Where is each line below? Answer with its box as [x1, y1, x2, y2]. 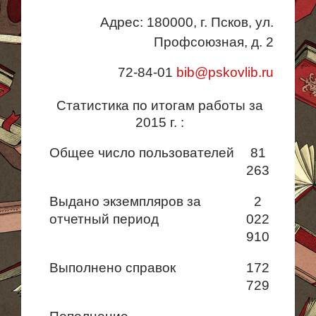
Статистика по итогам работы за [56, 98, 263, 113]
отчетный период [49, 212, 159, 226]
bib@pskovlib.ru [176, 65, 274, 80]
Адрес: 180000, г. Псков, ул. [100, 15, 274, 30]
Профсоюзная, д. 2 [154, 35, 274, 49]
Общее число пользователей [49, 145, 234, 160]
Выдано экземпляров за [49, 194, 201, 209]
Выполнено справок [49, 260, 176, 275]
